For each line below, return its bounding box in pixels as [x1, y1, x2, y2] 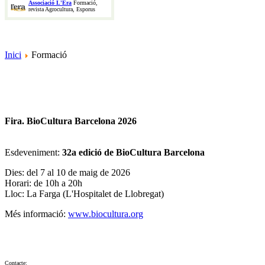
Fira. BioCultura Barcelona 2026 [5, 116, 137, 127]
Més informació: [5, 209, 68, 219]
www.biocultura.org [68, 209, 143, 219]
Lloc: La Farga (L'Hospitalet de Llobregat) [5, 189, 164, 199]
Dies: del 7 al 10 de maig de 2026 [5, 167, 130, 178]
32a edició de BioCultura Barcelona [62, 147, 205, 158]
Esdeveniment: [5, 147, 62, 158]
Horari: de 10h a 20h [5, 178, 82, 189]
